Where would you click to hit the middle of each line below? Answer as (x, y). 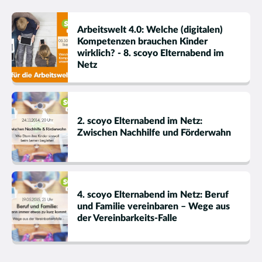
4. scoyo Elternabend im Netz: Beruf (153, 194)
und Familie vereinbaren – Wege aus (154, 206)
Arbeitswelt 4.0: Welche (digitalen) (150, 30)
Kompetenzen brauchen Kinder (142, 41)
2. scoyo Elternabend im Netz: (140, 121)
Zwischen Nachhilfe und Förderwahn (154, 132)
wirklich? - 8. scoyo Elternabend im (151, 53)
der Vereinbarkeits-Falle (127, 218)
